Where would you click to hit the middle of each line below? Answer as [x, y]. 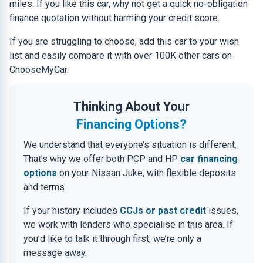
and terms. [45, 187]
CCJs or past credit [163, 210]
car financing [209, 159]
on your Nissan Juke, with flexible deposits [146, 173]
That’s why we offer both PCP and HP [102, 159]
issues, [222, 210]
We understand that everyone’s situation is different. [130, 145]
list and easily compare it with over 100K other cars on [121, 55]
